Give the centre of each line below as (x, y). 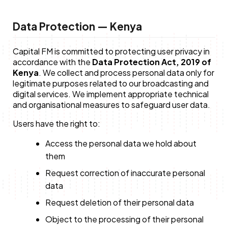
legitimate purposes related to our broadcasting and (110, 83)
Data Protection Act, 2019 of (151, 62)
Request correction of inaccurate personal (125, 173)
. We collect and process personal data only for (126, 72)
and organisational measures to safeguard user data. (111, 104)
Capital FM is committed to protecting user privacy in (111, 51)
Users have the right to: (56, 123)
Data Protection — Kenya (77, 26)
